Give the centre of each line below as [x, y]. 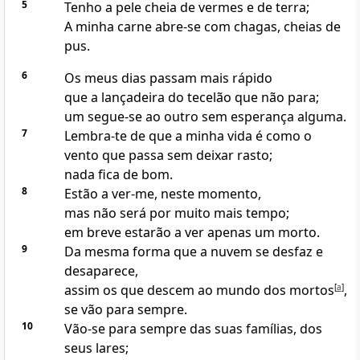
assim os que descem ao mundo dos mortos [199, 290]
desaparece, [101, 271]
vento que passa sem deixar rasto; [168, 155]
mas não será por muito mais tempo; [176, 213]
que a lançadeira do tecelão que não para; [191, 98]
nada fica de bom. [118, 175]
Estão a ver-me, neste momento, [162, 194]
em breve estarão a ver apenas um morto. [192, 233]
